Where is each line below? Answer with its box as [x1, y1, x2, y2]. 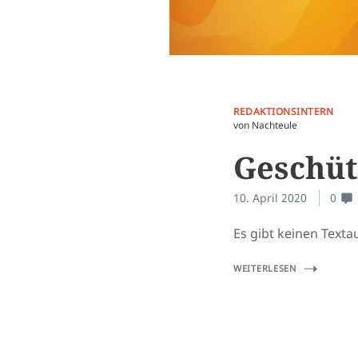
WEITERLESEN [233, 262, 296, 274]
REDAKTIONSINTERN [233, 105, 333, 118]
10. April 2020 [233, 190, 307, 205]
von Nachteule [233, 118, 297, 132]
